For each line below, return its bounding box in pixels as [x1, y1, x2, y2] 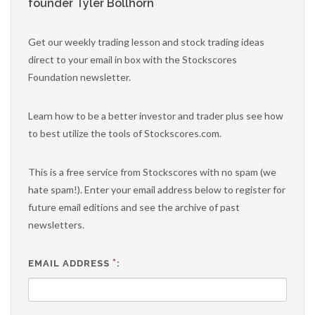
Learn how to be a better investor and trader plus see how [28, 110, 283, 122]
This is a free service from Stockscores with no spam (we [28, 166, 276, 178]
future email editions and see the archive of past [28, 201, 240, 213]
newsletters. [28, 219, 84, 231]
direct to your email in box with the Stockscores [28, 53, 237, 65]
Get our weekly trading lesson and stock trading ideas [28, 36, 264, 48]
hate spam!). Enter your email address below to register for [28, 184, 285, 195]
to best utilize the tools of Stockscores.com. [28, 127, 221, 139]
